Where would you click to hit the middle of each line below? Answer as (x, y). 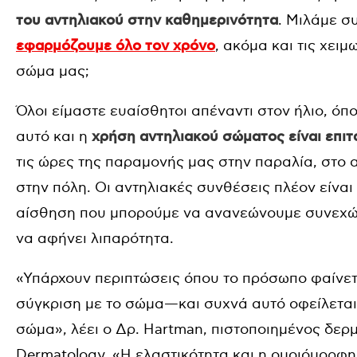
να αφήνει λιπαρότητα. (95, 239)
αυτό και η (52, 137)
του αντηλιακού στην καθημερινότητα (147, 21)
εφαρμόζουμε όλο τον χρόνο (116, 46)
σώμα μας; (53, 71)
